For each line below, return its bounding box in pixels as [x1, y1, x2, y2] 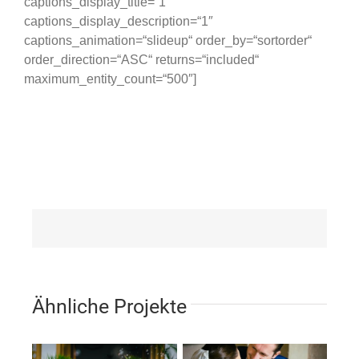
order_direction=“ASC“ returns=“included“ [24, 53, 259, 67]
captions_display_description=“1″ [24, 14, 213, 28]
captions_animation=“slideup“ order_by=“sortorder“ [24, 34, 312, 47]
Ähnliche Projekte [32, 294, 187, 318]
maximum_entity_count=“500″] [24, 72, 196, 86]
